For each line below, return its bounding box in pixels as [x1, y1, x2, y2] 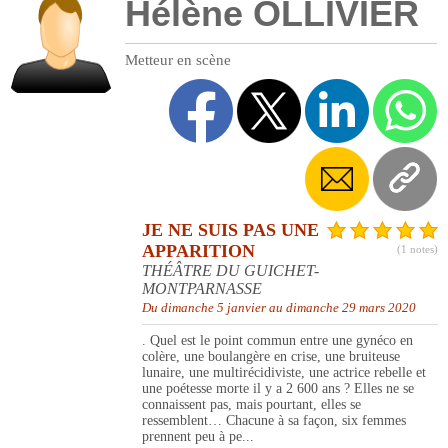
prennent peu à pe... [142, 429, 254, 445]
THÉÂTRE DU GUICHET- [142, 262, 319, 280]
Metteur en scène [125, 52, 231, 69]
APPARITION [142, 241, 255, 262]
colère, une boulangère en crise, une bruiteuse [142, 349, 400, 365]
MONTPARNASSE [142, 280, 262, 298]
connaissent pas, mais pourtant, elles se [142, 397, 361, 413]
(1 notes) [397, 243, 438, 256]
